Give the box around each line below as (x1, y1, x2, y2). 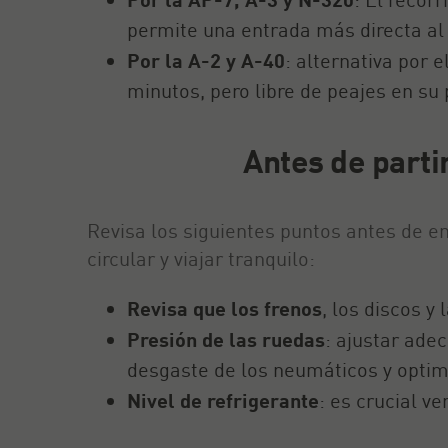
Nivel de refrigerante (127, 388, 319, 412)
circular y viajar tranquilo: (87, 246, 315, 271)
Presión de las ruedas (127, 327, 325, 351)
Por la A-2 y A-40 (127, 48, 285, 72)
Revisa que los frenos (127, 296, 322, 320)
